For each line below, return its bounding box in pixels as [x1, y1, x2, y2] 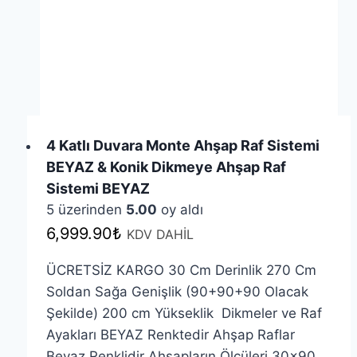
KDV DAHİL [126, 226, 194, 242]
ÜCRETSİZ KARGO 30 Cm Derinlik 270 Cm [45, 261, 316, 278]
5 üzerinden [45, 201, 126, 218]
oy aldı [156, 201, 203, 218]
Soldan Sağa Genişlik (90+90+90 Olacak [45, 283, 308, 300]
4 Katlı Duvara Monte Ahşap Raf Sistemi [45, 136, 320, 154]
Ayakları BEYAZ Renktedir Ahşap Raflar [45, 326, 295, 343]
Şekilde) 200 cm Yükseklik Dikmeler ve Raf [45, 304, 322, 321]
